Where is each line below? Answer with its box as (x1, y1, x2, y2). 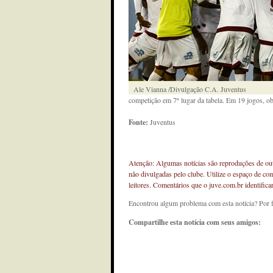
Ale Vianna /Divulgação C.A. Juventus (133, 84, 246, 94)
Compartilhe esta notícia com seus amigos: (129, 217, 261, 227)
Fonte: (129, 117, 150, 127)
